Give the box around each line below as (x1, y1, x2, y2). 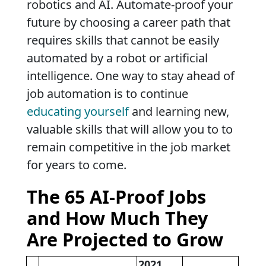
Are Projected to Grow (27, 226, 223, 252)
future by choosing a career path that (27, 14, 230, 30)
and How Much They (27, 205, 208, 230)
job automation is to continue (27, 85, 188, 102)
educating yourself (27, 103, 129, 119)
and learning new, (129, 103, 229, 119)
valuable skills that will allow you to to (27, 121, 233, 137)
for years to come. (27, 156, 126, 173)
